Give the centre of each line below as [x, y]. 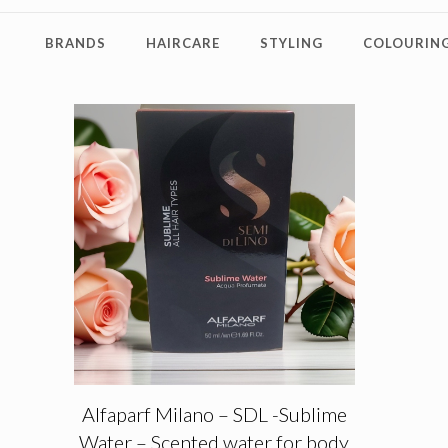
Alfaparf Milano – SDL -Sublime [214, 413]
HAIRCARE [182, 43]
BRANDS [75, 43]
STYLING [291, 43]
